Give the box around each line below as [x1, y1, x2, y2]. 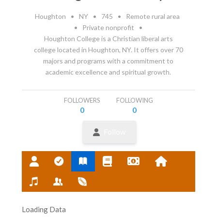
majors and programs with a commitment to [43, 56, 174, 65]
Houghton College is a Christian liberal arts [44, 34, 173, 43]
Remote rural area [125, 12, 180, 20]
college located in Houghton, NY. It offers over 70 [33, 45, 183, 54]
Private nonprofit [82, 23, 135, 31]
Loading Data [21, 204, 66, 214]
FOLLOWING [116, 96, 153, 104]
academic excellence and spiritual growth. [46, 67, 171, 76]
